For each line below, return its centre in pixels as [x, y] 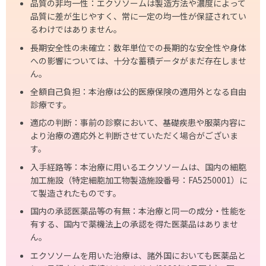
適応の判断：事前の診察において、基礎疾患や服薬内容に [138, 123]
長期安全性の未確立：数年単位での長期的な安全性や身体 [138, 47]
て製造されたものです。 [76, 193]
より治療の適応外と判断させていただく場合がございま [134, 136]
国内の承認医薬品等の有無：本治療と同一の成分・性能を [138, 211]
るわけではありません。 [76, 29]
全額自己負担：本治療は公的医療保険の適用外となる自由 [138, 91]
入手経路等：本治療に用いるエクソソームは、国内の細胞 [138, 167]
